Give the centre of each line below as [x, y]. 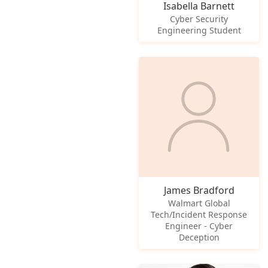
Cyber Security [199, 19]
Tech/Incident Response [199, 214]
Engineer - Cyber [199, 226]
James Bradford [199, 190]
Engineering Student [199, 30]
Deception [199, 237]
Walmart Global [199, 203]
